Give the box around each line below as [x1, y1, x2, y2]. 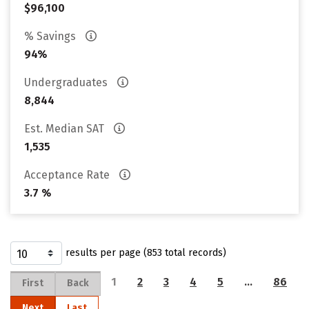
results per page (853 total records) [66, 247, 226, 259]
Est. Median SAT [24, 122, 107, 135]
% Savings [24, 30, 79, 43]
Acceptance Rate [24, 168, 112, 181]
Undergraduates [24, 76, 110, 89]
